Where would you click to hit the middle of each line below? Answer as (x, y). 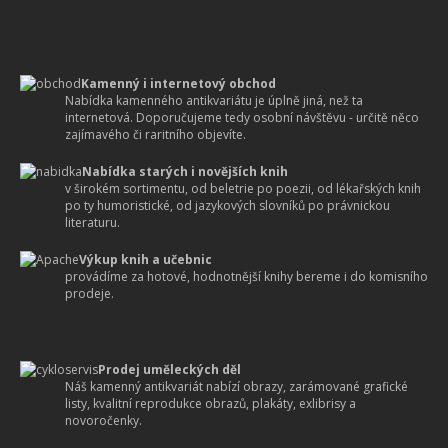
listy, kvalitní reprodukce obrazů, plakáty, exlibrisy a (210, 403)
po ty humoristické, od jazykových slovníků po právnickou (227, 205)
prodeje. (89, 293)
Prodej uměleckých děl (169, 369)
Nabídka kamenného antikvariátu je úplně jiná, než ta (214, 100)
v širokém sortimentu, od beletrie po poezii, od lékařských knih (243, 188)
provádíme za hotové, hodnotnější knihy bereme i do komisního (246, 276)
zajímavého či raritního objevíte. (155, 134)
